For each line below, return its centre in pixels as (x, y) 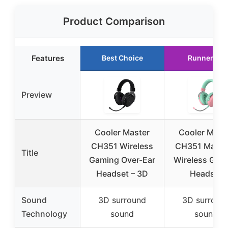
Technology (44, 214)
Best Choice (122, 58)
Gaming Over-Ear (122, 160)
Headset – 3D (122, 174)
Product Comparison (114, 22)
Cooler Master (122, 133)
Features (48, 59)
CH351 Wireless (122, 146)
